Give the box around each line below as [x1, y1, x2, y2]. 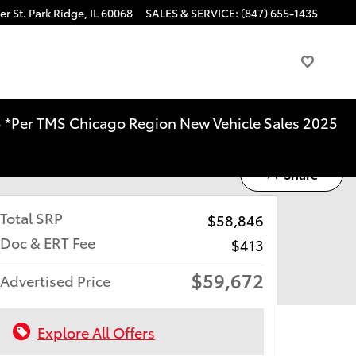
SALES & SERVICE [145, 5, 235, 21]
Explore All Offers [37, 321, 155, 342]
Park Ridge [29, 5, 84, 21]
